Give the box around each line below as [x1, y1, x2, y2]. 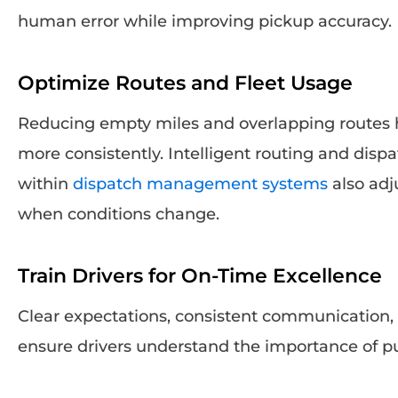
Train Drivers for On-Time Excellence [18, 263, 382, 288]
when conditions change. [18, 203, 219, 224]
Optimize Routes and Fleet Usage [18, 70, 353, 95]
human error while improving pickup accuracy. [18, 11, 392, 31]
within [18, 173, 73, 194]
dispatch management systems [73, 173, 328, 194]
